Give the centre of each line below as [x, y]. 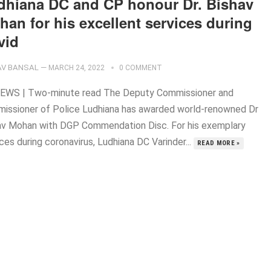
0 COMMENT [141, 68]
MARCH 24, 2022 [77, 68]
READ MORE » [219, 143]
